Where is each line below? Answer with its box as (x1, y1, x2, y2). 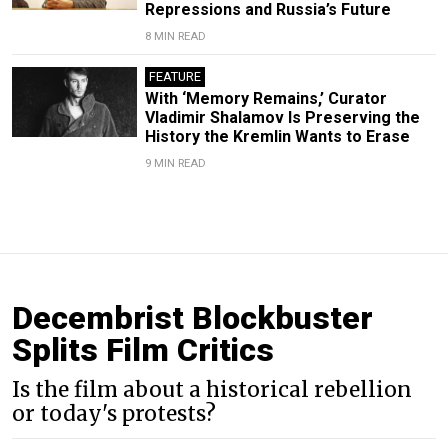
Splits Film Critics (12, 330, 274, 369)
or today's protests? (12, 400, 216, 427)
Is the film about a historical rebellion (12, 376, 412, 403)
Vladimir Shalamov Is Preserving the (144, 107, 420, 127)
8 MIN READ (144, 29, 206, 43)
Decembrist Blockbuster (12, 298, 373, 337)
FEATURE (148, 68, 201, 84)
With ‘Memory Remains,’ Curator (144, 88, 387, 108)
